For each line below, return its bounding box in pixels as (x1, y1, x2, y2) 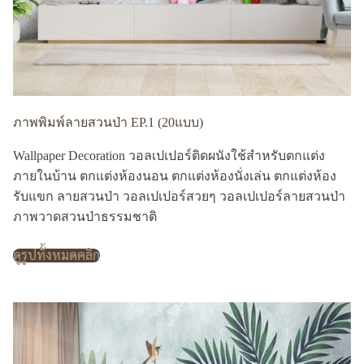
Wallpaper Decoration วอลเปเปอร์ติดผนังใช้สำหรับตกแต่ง (13, 149, 325, 162)
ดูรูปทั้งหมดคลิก (13, 246, 100, 263)
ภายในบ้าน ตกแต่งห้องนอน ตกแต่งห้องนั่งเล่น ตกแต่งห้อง (13, 169, 336, 183)
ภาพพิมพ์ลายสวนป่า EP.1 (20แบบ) (13, 115, 203, 129)
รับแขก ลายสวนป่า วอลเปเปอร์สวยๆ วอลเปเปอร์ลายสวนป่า (13, 189, 345, 203)
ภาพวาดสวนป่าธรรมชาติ (13, 210, 157, 223)
